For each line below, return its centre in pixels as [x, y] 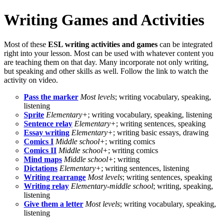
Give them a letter [54, 204]
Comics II [40, 150]
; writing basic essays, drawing [161, 132]
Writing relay [46, 186]
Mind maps [43, 159]
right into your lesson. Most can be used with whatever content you [109, 53]
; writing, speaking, [183, 186]
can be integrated [185, 44]
